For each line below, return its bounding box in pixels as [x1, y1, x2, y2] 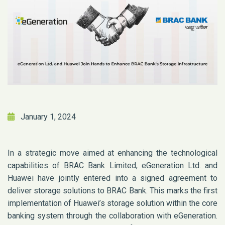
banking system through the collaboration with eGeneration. [8, 211, 217, 221]
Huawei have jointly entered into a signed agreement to [8, 173, 217, 183]
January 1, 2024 [21, 112, 76, 122]
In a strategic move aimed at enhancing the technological [8, 148, 217, 158]
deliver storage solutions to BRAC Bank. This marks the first [8, 186, 217, 196]
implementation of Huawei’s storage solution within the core [8, 198, 217, 208]
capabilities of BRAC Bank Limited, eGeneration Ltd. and [8, 161, 217, 171]
